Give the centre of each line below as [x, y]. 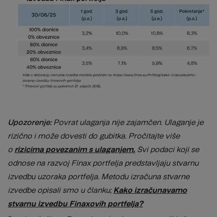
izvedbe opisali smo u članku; [61, 190]
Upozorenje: [31, 122]
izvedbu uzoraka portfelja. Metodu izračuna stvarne [99, 176]
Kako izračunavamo [150, 190]
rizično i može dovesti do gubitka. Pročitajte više [94, 136]
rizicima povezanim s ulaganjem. [75, 149]
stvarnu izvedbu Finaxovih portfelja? [75, 203]
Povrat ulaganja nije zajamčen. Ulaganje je [128, 122]
